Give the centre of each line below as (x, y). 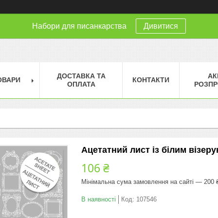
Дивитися (161, 26)
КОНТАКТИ (151, 80)
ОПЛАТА (81, 84)
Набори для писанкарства (80, 26)
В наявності (99, 199)
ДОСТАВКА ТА (81, 76)
